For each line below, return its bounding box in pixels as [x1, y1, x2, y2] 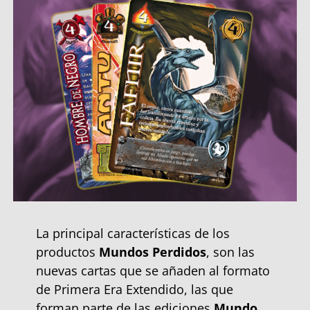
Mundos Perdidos [98, 243, 206, 260]
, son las [206, 243, 255, 260]
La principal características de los [35, 224, 230, 241]
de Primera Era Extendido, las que [35, 280, 233, 298]
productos [35, 243, 99, 260]
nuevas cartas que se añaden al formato [35, 262, 270, 279]
